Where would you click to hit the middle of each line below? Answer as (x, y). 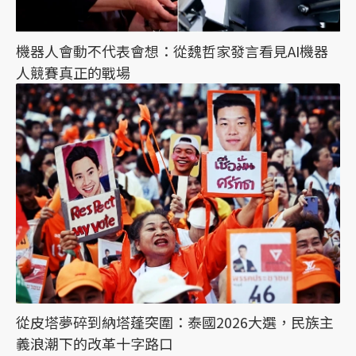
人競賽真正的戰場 (73, 72)
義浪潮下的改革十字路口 (95, 343)
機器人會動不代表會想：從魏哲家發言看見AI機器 (172, 50)
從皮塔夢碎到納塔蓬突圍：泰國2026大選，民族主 (175, 321)
